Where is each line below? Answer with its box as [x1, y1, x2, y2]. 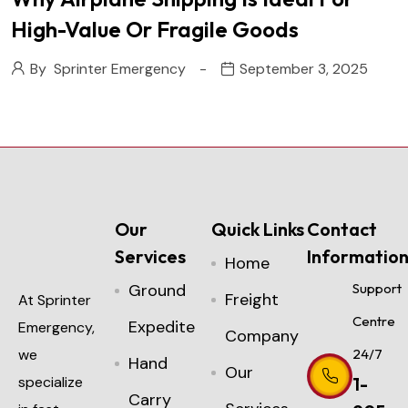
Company [224, 324, 299, 347]
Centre [352, 311, 396, 330]
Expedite [127, 315, 195, 338]
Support [352, 279, 403, 297]
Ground [127, 279, 186, 301]
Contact [307, 217, 378, 240]
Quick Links [210, 217, 304, 240]
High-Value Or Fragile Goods [11, 15, 299, 43]
